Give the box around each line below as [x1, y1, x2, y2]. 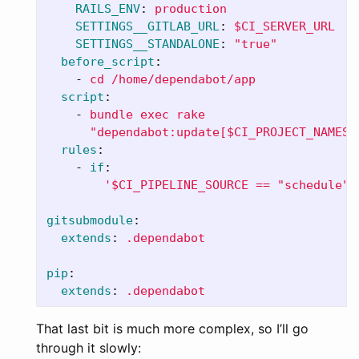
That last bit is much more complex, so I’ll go [36, 320, 309, 337]
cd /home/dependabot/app [90, 71, 256, 87]
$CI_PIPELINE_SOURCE [111, 177, 248, 192]
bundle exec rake [90, 107, 205, 122]
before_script [61, 54, 155, 69]
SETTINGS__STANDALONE [75, 36, 220, 51]
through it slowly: [36, 339, 141, 356]
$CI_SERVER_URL [234, 18, 335, 34]
